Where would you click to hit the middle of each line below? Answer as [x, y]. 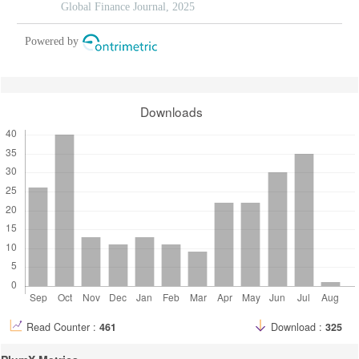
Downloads [171, 111]
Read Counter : [63, 327]
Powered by [52, 41]
